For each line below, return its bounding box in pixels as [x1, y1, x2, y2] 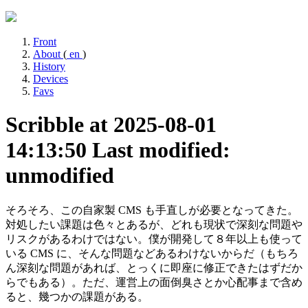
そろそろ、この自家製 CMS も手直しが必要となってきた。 [5, 203, 298, 216]
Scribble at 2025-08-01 [5, 112, 217, 137]
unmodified [5, 163, 114, 188]
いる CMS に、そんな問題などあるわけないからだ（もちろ [5, 247, 298, 259]
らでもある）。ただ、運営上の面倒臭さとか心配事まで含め [5, 276, 302, 288]
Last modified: [92, 137, 230, 163]
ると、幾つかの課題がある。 [5, 290, 148, 302]
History [33, 60, 65, 72]
